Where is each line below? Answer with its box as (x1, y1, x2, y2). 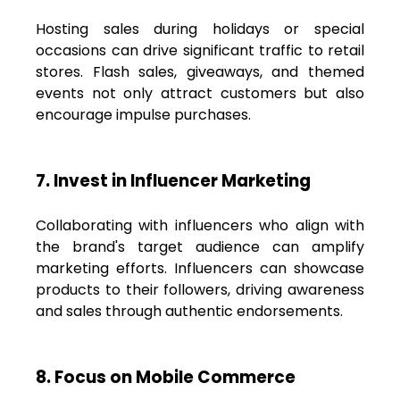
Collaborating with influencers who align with (36, 214, 364, 236)
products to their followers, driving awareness (36, 279, 364, 300)
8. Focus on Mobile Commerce (36, 364, 296, 389)
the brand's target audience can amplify (36, 236, 364, 257)
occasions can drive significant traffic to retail (36, 39, 364, 61)
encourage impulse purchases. (36, 104, 251, 125)
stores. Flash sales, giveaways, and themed (36, 61, 364, 82)
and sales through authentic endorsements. (36, 300, 343, 321)
